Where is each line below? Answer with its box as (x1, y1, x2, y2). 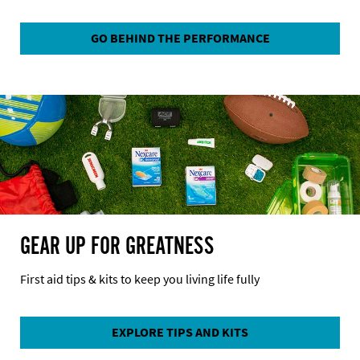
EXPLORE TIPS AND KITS (112, 323, 248, 341)
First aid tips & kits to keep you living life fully (20, 270, 260, 288)
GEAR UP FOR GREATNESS (20, 231, 214, 263)
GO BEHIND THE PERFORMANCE (90, 29, 270, 47)
